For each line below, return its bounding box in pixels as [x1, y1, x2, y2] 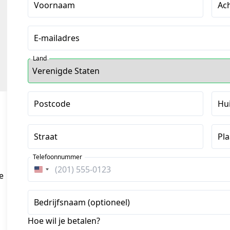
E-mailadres [34, 32, 80, 44]
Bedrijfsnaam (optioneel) [34, 197, 130, 208]
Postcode [34, 98, 70, 109]
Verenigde [39, 167, 79, 178]
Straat [34, 131, 57, 142]
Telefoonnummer [33, 152, 82, 161]
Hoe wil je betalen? [28, 215, 100, 226]
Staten [39, 179, 64, 190]
